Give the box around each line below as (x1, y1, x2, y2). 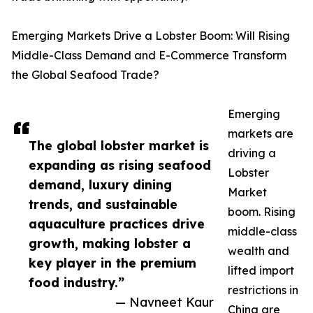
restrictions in (228, 282, 298, 297)
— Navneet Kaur (115, 293, 214, 310)
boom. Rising (228, 204, 296, 219)
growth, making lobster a (29, 235, 191, 251)
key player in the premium (29, 254, 196, 270)
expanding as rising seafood (29, 156, 211, 173)
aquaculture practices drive (29, 215, 205, 231)
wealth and (228, 243, 289, 258)
